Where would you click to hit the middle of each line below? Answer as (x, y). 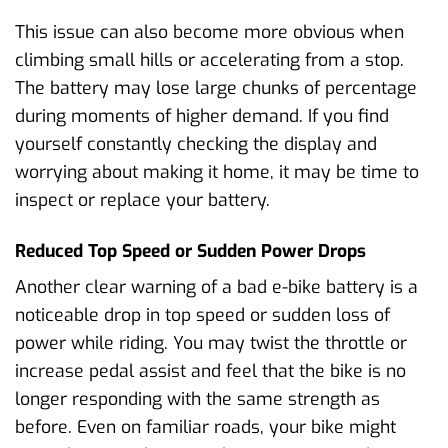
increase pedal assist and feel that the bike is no (210, 371)
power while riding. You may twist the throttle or (211, 343)
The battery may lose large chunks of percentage (216, 87)
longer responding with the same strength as (197, 399)
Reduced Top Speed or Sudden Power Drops (190, 250)
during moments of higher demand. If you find (202, 115)
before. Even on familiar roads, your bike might (205, 427)
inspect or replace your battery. (142, 199)
